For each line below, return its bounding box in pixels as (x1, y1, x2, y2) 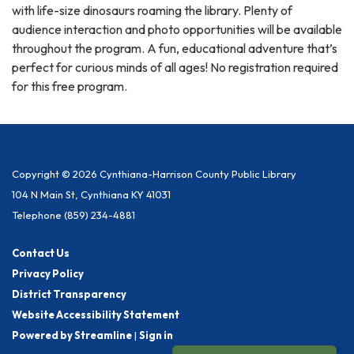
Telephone (12, 208, 62, 221)
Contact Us (12, 246, 70, 259)
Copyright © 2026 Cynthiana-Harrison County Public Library (12, 167, 296, 180)
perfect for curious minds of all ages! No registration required (12, 58, 338, 75)
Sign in (139, 328, 173, 341)
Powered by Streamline (12, 328, 132, 341)
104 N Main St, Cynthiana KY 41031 (12, 187, 171, 201)
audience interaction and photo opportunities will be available (12, 21, 342, 37)
